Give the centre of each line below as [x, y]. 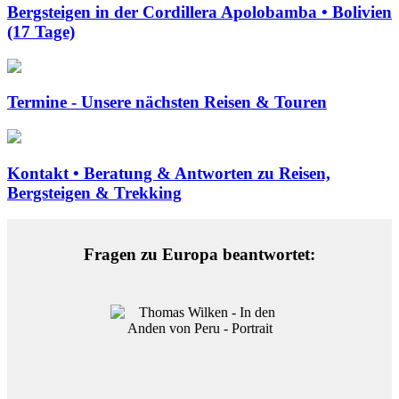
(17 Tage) [41, 31]
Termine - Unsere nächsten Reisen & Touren [167, 102]
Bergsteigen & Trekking [94, 192]
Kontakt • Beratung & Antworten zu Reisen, [169, 173]
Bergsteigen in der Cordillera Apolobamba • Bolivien [199, 12]
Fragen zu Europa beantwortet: [199, 255]
